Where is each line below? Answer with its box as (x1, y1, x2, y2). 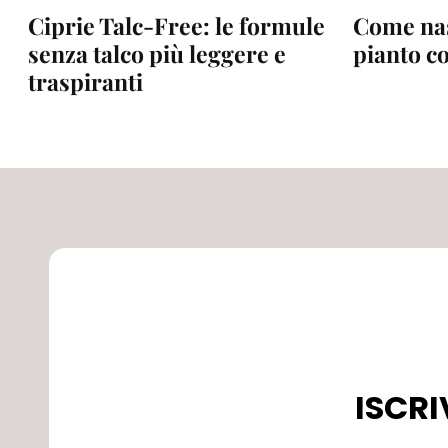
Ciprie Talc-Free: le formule (28, 9, 325, 41)
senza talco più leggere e (28, 37, 286, 69)
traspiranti (28, 65, 143, 97)
